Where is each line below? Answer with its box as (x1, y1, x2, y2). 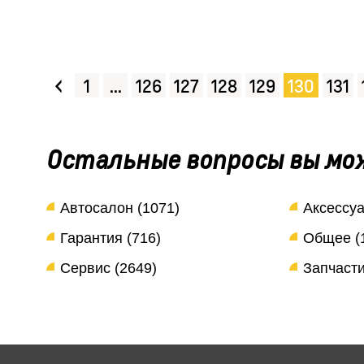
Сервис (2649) (60, 260, 157, 276)
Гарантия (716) (60, 230, 161, 246)
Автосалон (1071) (60, 200, 180, 216)
